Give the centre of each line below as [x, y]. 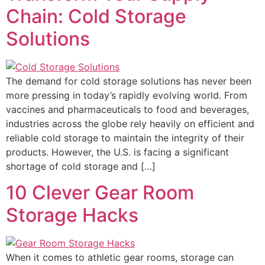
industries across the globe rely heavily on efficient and [130, 123]
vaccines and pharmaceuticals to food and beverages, [127, 109]
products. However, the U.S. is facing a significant [117, 152]
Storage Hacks [72, 215]
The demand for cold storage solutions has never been [129, 81]
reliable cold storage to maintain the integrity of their [125, 138]
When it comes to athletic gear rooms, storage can [120, 257]
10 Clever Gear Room [100, 192]
